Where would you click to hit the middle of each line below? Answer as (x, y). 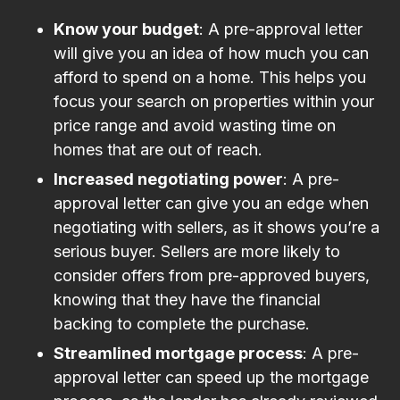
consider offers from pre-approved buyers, (212, 275)
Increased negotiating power (168, 179)
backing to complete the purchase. (182, 323)
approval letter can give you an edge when (211, 203)
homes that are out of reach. (158, 149)
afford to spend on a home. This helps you (210, 77)
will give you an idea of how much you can (211, 53)
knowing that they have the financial (187, 299)
